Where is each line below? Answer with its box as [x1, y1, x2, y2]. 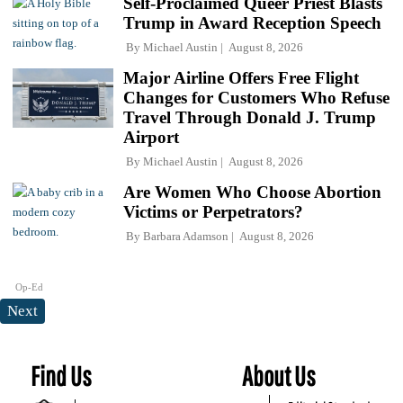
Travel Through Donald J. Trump [123, 108, 376, 128]
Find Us [31, 360, 92, 392]
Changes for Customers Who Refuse [123, 88, 390, 108]
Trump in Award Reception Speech [123, 13, 381, 33]
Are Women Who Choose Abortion [123, 183, 381, 202]
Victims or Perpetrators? [123, 202, 303, 222]
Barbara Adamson [143, 229, 228, 244]
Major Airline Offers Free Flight [123, 68, 359, 88]
